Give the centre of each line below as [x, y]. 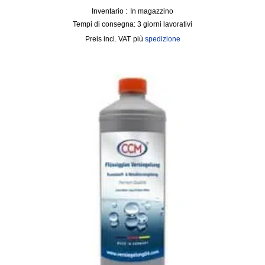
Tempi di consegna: [105, 24]
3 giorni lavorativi [165, 24]
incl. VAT [117, 39]
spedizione [162, 39]
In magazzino [152, 11]
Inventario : [109, 11]
